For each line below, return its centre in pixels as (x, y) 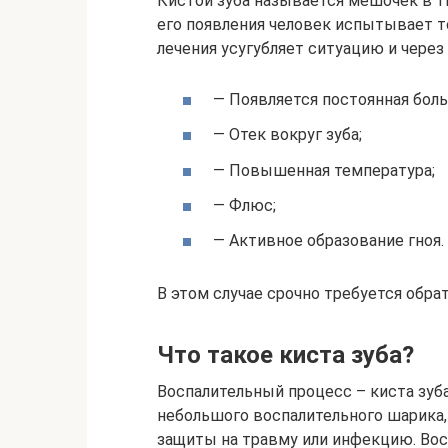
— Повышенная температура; (324, 170)
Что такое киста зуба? (285, 354)
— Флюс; (244, 205)
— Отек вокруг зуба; (287, 135)
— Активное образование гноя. (328, 240)
